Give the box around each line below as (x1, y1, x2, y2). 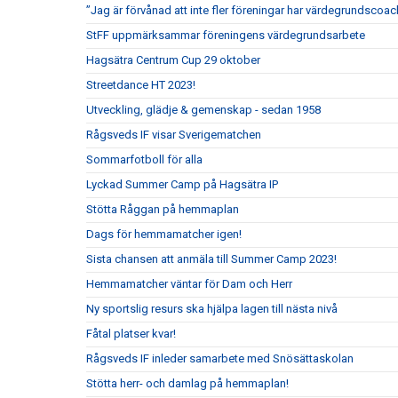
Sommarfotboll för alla (86, 153, 203, 166)
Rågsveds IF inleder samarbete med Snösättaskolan (86, 352, 354, 365)
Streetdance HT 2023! (86, 78, 195, 92)
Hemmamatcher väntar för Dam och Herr (86, 277, 292, 291)
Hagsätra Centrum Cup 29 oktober (86, 53, 260, 67)
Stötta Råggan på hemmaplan (86, 203, 239, 216)
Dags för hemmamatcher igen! (86, 227, 242, 241)
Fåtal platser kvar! (86, 327, 176, 340)
